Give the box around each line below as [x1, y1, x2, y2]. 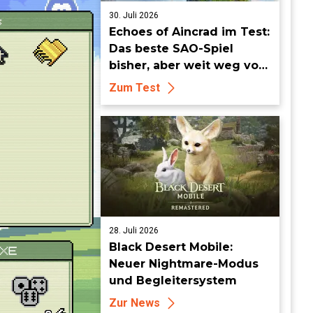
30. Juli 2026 [109, 10, 159, 20]
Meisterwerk [109, 75, 184, 89]
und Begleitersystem [109, 274, 237, 287]
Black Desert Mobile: [109, 240, 233, 254]
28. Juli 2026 [109, 226, 159, 235]
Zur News [109, 296, 160, 310]
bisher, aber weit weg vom [109, 59, 270, 72]
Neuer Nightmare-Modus [109, 257, 259, 270]
